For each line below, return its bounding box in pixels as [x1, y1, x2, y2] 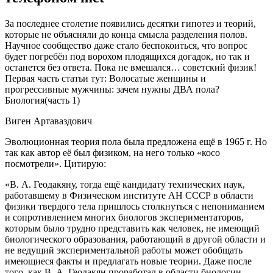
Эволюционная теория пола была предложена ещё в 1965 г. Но [5, 136, 267, 147]
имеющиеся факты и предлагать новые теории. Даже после [5, 256, 252, 267]
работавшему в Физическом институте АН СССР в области [5, 190, 253, 201]
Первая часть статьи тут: [5, 73, 109, 84]
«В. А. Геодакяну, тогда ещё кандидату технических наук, [5, 179, 245, 190]
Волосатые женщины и [109, 73, 206, 84]
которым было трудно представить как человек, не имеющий [5, 223, 260, 234]
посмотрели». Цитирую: [5, 158, 106, 169]
